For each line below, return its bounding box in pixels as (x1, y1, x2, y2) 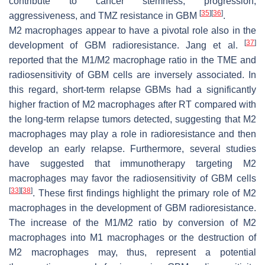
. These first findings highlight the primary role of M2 (33, 188, 256, 198)
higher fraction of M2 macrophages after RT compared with (9, 99, 256, 109)
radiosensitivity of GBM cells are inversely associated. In (9, 69, 256, 80)
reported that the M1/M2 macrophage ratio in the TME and (9, 54, 256, 65)
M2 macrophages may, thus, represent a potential (9, 247, 256, 257)
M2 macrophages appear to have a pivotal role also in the (9, 25, 256, 35)
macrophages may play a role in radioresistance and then (9, 128, 256, 139)
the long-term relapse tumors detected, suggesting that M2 (9, 114, 256, 124)
